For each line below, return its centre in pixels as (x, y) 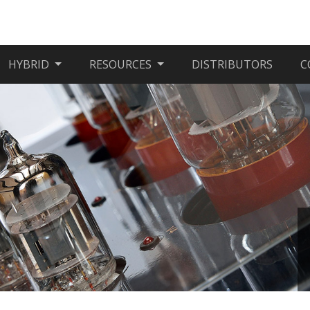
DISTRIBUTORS (232, 64)
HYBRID (30, 64)
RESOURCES (122, 64)
